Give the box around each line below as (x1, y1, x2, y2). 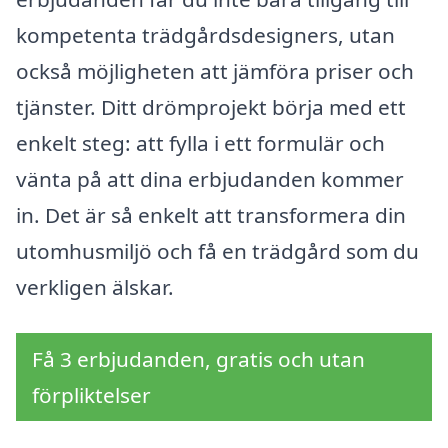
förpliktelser (32, 380, 151, 409)
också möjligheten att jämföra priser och (16, 56, 414, 85)
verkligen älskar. (16, 272, 174, 301)
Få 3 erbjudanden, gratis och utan (32, 344, 365, 373)
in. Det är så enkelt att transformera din (16, 200, 406, 229)
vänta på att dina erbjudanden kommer (16, 164, 404, 193)
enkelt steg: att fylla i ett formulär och (16, 128, 385, 157)
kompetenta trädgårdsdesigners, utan (16, 20, 395, 49)
